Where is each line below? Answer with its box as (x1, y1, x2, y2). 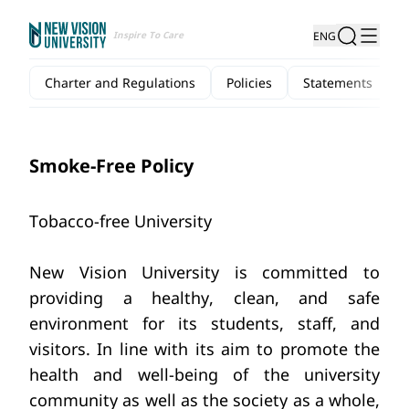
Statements (303, 74, 372, 91)
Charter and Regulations (45, 74, 195, 91)
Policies (226, 74, 272, 91)
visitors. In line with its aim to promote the (29, 338, 380, 360)
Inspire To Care (113, 28, 184, 42)
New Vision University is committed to (29, 261, 380, 283)
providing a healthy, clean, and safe (29, 287, 380, 309)
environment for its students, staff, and (29, 312, 380, 334)
